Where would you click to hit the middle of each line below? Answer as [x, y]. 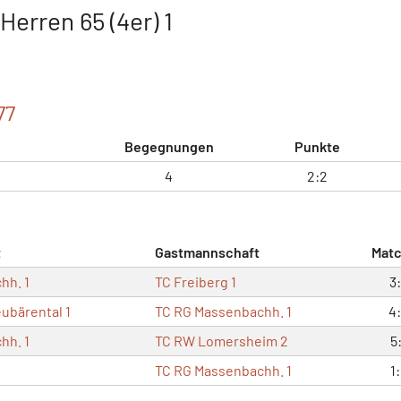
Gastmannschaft [207, 252]
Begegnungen [169, 146]
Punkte [317, 146]
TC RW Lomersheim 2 [222, 340]
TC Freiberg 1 [196, 281]
